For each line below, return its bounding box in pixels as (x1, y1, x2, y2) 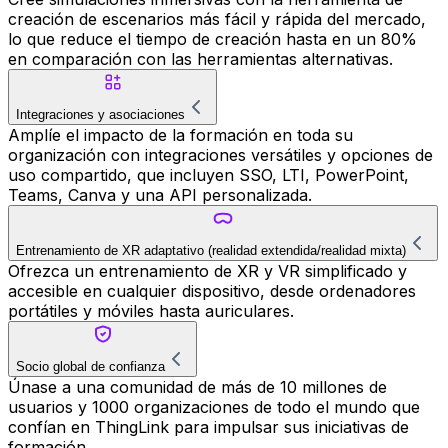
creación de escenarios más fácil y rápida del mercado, (8, 9, 426, 30)
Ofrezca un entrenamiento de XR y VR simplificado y (8, 261, 407, 282)
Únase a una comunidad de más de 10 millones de (8, 377, 387, 398)
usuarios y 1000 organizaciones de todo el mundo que (8, 397, 420, 418)
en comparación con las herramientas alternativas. (8, 49, 393, 70)
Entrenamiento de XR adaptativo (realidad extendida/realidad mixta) (16, 243, 406, 259)
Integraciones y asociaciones (16, 107, 185, 123)
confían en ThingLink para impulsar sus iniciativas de (8, 417, 409, 438)
